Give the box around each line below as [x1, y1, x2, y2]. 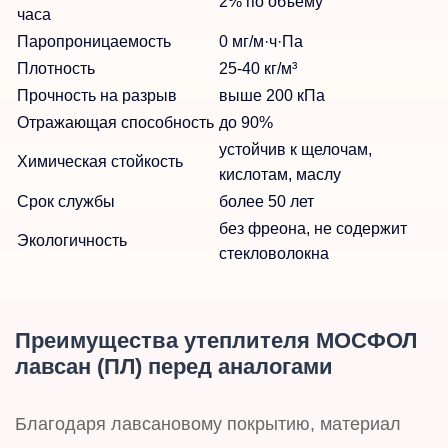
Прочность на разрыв [17, 86, 177, 104]
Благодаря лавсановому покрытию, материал [15, 413, 401, 434]
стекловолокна [219, 244, 329, 262]
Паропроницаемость [17, 32, 171, 50]
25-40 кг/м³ [219, 59, 297, 77]
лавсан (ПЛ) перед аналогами [15, 353, 333, 379]
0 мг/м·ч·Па [219, 32, 303, 50]
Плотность [17, 59, 95, 77]
